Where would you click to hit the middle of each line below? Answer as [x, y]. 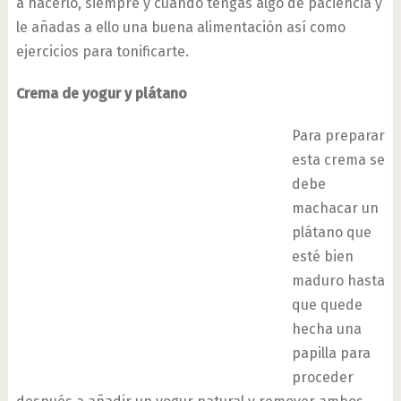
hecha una [326, 329]
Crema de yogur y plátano [101, 94]
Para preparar [338, 136]
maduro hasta [338, 281]
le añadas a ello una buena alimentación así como [180, 27]
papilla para [331, 353]
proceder [322, 377]
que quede [327, 305]
